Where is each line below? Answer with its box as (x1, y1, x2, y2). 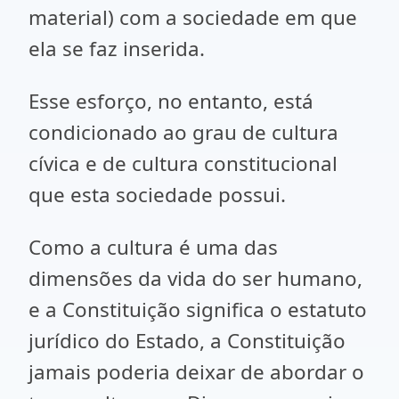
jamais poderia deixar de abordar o (28, 358, 364, 386)
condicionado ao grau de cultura (28, 118, 338, 146)
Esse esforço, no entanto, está (28, 87, 313, 115)
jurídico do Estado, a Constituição (28, 327, 346, 354)
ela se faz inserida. (28, 35, 205, 62)
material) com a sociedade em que (28, 4, 357, 31)
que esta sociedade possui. (28, 181, 286, 208)
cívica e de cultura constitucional (28, 150, 338, 177)
